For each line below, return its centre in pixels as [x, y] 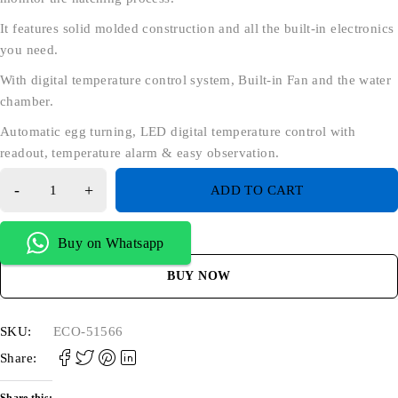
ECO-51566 [88, 332]
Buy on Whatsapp [111, 243]
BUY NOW [199, 276]
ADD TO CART [257, 191]
